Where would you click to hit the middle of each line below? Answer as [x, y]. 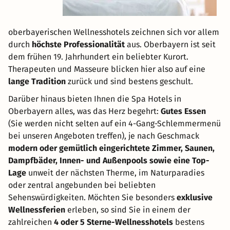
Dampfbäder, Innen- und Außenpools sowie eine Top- [109, 161]
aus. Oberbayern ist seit [170, 45]
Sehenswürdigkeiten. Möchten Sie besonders [92, 198]
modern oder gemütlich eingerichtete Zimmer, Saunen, [111, 148]
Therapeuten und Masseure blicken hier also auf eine [107, 69]
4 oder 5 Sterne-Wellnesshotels [113, 222]
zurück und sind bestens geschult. [129, 82]
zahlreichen [31, 222]
